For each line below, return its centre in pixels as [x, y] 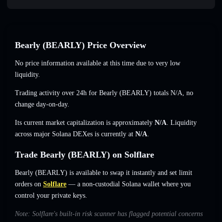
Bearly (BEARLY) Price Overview [81, 45]
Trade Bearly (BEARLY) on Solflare [84, 155]
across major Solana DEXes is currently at [75, 134]
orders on [28, 184]
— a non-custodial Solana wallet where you [129, 184]
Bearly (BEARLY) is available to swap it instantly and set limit [104, 173]
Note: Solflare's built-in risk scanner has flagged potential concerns [109, 214]
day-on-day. [52, 105]
